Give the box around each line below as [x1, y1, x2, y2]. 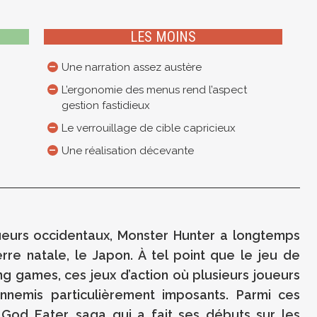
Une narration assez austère [61, 61, 202, 74]
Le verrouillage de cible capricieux [61, 122, 236, 135]
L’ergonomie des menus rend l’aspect [61, 83, 247, 97]
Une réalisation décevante [61, 144, 194, 158]
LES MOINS [129, 28, 196, 46]
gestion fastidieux [61, 99, 150, 113]
